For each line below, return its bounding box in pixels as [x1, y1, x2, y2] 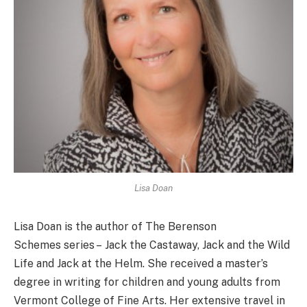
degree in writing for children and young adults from [14, 275, 280, 289]
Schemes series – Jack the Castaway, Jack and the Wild [14, 238, 290, 252]
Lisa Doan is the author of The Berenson [14, 220, 217, 234]
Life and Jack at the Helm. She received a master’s [14, 257, 268, 271]
